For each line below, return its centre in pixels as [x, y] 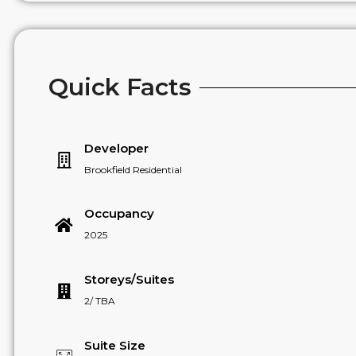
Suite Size [114, 345]
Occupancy [119, 214]
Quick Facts [120, 87]
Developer [116, 148]
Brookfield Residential [133, 169]
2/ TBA [99, 301]
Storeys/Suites [129, 280]
